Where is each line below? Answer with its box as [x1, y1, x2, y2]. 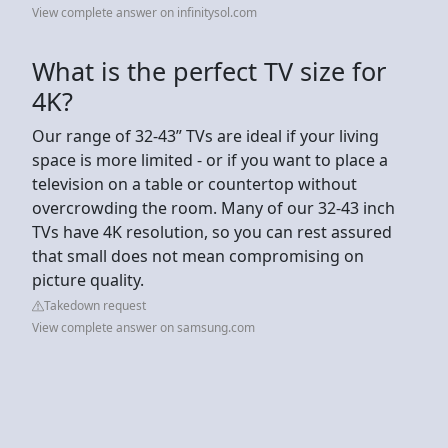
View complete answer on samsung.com [32, 318, 255, 336]
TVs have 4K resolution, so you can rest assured [32, 220, 392, 243]
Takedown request [44, 296, 146, 314]
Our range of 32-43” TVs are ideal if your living [32, 124, 379, 147]
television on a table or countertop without [32, 172, 357, 195]
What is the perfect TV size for [32, 53, 386, 88]
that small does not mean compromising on [32, 244, 364, 267]
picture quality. [32, 268, 144, 291]
